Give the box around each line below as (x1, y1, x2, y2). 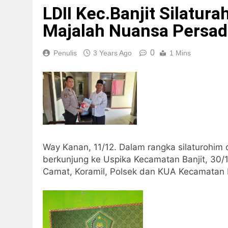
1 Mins (169, 48, 191, 57)
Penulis (53, 48, 77, 57)
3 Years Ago (93, 48, 132, 57)
